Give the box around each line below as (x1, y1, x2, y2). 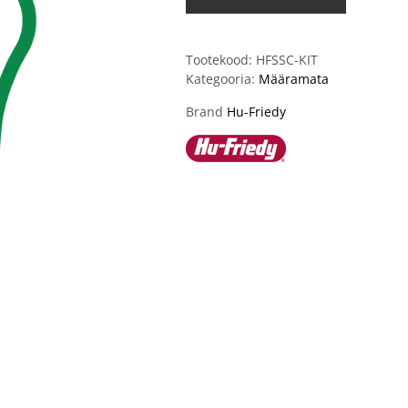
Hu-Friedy (227, 103, 286, 120)
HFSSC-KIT (256, 51, 318, 68)
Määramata (259, 70, 329, 87)
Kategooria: (186, 70, 259, 87)
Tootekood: (186, 51, 256, 68)
